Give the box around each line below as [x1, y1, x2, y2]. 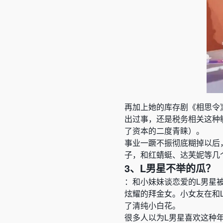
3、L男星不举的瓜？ [124, 161, 216, 175]
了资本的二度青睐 [124, 125, 188, 136]
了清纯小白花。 [124, 200, 180, 211]
